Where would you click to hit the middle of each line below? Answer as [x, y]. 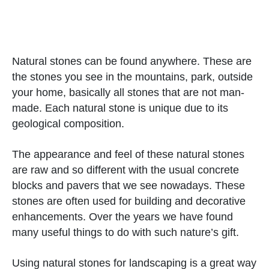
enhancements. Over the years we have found [122, 216]
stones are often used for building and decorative [129, 201]
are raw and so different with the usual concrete [125, 170]
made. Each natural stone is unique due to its [120, 108]
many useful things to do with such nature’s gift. [125, 232]
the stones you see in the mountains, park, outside [132, 77]
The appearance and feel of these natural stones [128, 154]
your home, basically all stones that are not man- [128, 92]
